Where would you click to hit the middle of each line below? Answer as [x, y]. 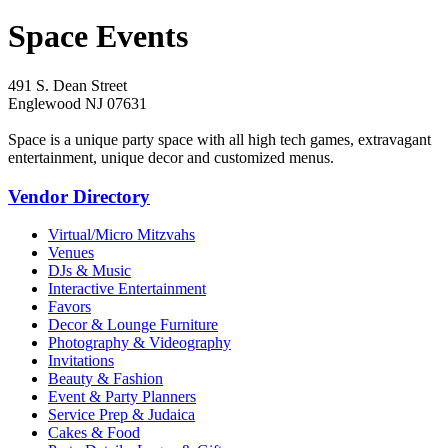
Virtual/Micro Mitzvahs [121, 235]
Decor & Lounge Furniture [133, 325]
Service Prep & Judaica [121, 415]
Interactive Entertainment [127, 289]
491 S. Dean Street [67, 85]
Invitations [81, 361]
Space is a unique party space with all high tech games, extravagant [219, 139]
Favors [69, 307]
